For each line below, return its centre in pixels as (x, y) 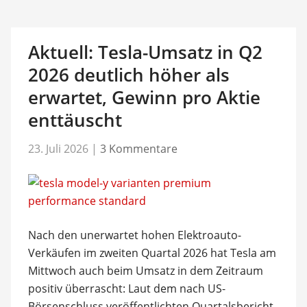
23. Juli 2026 (58, 149)
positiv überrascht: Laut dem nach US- (126, 288)
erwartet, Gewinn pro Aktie (144, 97)
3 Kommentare (138, 149)
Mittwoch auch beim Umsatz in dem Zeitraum (145, 271)
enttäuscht (75, 120)
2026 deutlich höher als (128, 74)
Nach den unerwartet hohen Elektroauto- (134, 235)
